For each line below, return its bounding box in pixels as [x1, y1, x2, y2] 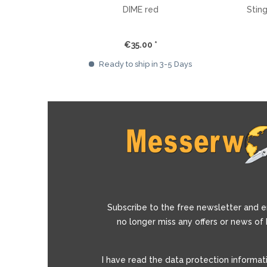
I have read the [102, 255, 166, 265]
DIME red [122, 5, 159, 14]
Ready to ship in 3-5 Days [97, 60, 192, 69]
